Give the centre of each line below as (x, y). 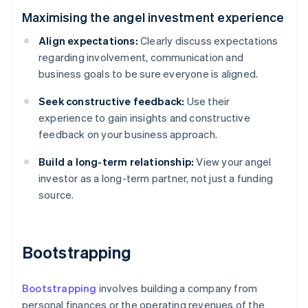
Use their (207, 101)
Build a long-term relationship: (117, 162)
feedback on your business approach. (128, 134)
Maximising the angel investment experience (153, 17)
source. (56, 195)
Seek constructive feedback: (112, 101)
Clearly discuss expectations (208, 41)
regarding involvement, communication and (141, 57)
